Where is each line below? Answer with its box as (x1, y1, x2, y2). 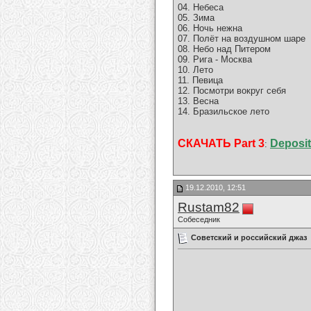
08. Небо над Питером (178, 44, 271, 55)
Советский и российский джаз (191, 233, 307, 242)
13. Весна (178, 96, 219, 107)
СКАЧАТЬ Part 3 (178, 137, 264, 150)
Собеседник (178, 215, 220, 224)
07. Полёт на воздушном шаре (178, 33, 305, 44)
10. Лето (178, 65, 213, 76)
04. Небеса (178, 2, 224, 13)
